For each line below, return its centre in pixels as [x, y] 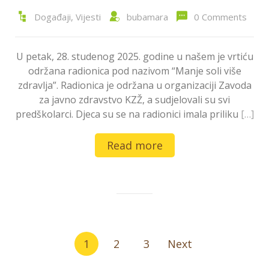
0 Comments [220, 17]
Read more [134, 146]
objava [30, 255]
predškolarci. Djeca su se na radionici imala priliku [128, 114]
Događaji [52, 17]
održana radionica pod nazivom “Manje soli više [134, 71]
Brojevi [31, 235]
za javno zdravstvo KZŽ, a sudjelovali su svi [134, 100]
